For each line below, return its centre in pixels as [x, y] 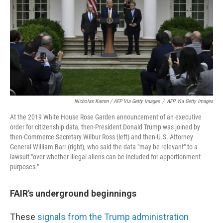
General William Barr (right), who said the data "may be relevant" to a [104, 147]
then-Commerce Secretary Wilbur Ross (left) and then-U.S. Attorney [102, 137]
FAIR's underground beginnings [73, 194]
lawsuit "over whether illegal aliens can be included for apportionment [105, 157]
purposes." [24, 167]
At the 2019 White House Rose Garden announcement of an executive [106, 117]
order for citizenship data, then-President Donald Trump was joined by [105, 127]
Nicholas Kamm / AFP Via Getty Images [117, 102]
